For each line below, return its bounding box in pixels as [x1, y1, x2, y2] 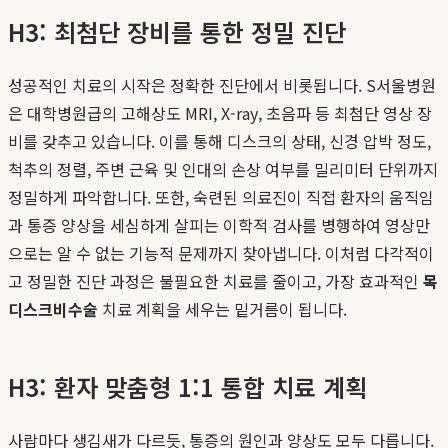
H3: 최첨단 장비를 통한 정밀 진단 [8, 13, 346, 49]
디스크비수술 [8, 296, 98, 321]
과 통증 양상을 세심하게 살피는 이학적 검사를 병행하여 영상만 [8, 212, 430, 237]
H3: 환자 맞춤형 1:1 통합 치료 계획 [8, 368, 367, 404]
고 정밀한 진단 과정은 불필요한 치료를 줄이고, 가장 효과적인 [8, 268, 423, 293]
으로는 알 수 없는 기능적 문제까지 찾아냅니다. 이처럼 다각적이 [8, 240, 434, 265]
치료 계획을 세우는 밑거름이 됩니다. [98, 296, 347, 321]
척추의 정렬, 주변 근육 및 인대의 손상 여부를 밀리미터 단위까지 [8, 156, 438, 181]
